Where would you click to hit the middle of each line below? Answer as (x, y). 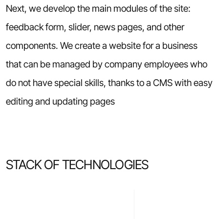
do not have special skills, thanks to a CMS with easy (109, 82)
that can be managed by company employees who (106, 64)
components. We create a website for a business (101, 45)
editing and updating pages (60, 101)
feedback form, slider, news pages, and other (95, 27)
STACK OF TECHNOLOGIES (77, 165)
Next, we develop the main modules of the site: (98, 8)
